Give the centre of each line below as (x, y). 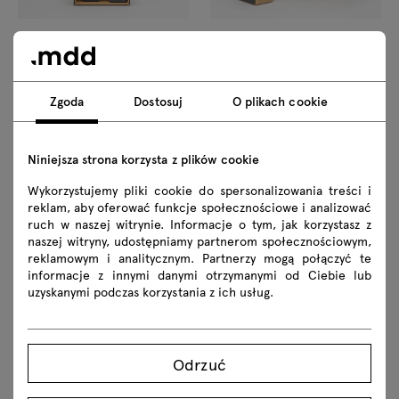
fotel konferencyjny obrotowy (294, 298)
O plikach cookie (280, 101)
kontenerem (53, 102)
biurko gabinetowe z (75, 85)
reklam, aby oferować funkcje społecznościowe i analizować (199, 207)
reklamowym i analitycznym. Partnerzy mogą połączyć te (199, 258)
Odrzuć (199, 363)
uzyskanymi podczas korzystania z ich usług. (151, 292)
